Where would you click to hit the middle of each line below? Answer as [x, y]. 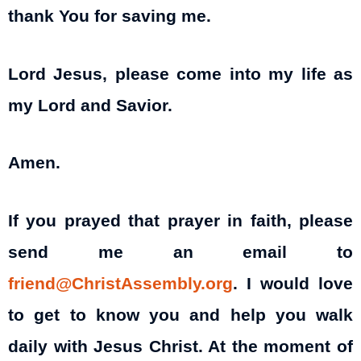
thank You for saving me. [110, 17]
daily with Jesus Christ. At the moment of [180, 347]
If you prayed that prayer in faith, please [180, 221]
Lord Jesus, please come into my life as [180, 74]
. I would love [293, 284]
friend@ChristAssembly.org [120, 284]
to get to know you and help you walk [180, 315]
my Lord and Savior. [90, 105]
